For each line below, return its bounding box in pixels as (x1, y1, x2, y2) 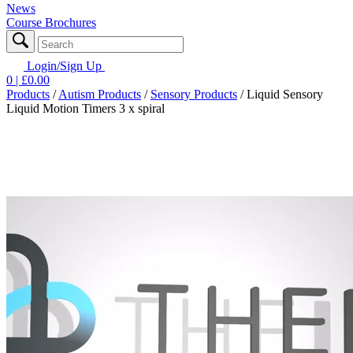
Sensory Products (150, 87, 237, 101)
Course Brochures (6, 15, 96, 29)
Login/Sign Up (27, 58, 102, 72)
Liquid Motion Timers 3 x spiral (6, 101, 165, 115)
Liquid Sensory (247, 87, 323, 101)
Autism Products (58, 87, 141, 101)
